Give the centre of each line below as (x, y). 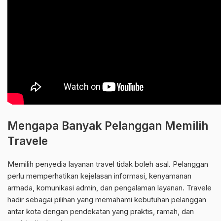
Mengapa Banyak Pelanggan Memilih (108, 126)
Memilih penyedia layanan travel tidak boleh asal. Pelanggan (108, 164)
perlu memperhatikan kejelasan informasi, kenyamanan (99, 176)
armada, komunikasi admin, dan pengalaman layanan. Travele (110, 188)
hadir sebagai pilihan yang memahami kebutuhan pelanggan (107, 200)
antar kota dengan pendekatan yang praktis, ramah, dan (101, 212)
